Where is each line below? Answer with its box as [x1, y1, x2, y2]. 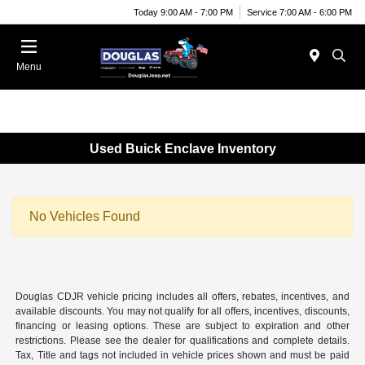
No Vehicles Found [29, 209, 140, 224]
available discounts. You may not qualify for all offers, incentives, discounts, [15, 306, 350, 318]
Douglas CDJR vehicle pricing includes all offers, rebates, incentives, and [15, 291, 350, 303]
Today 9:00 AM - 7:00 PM [134, 7, 233, 17]
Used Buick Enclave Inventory [89, 141, 276, 156]
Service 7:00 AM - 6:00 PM [247, 7, 352, 17]
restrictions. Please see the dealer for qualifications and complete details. [15, 335, 350, 347]
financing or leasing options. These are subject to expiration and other [15, 320, 350, 332]
